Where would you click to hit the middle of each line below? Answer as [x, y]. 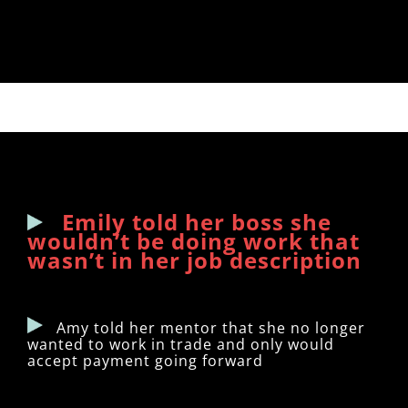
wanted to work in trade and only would [181, 344]
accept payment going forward [145, 360]
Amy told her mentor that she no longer [206, 327]
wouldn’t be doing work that [194, 240]
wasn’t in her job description [194, 260]
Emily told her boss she [197, 221]
